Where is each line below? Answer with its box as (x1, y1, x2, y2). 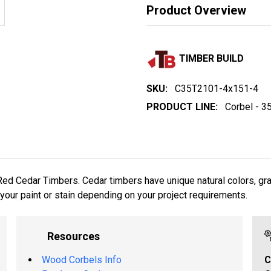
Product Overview (146, 2, 246, 18)
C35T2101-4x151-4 (175, 82, 258, 94)
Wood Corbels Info (42, 253, 122, 266)
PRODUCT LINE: (146, 100, 218, 113)
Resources (42, 229, 100, 243)
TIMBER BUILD (179, 53, 244, 65)
